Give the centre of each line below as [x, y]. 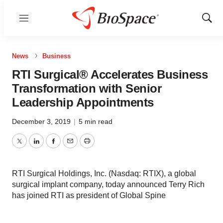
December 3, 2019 [42, 121]
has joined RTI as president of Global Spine [89, 195]
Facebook [70, 147]
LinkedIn [51, 147]
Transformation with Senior [87, 88]
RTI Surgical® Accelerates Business [110, 74]
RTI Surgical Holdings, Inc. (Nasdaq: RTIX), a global [104, 173]
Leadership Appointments [83, 102]
